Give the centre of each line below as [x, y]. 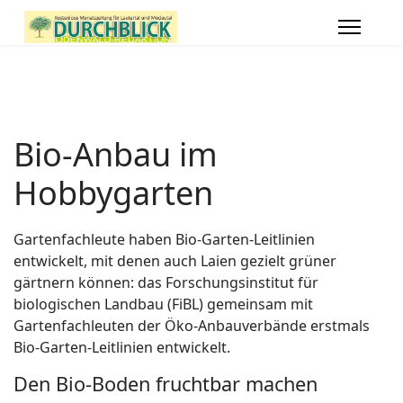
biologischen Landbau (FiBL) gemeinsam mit [163, 304]
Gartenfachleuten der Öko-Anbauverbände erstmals [192, 326]
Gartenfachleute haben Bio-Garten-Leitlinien [164, 239]
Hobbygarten [113, 193]
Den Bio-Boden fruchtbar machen [166, 384]
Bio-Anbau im [116, 154]
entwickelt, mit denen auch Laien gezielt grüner [175, 261]
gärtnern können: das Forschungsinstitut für [166, 282]
